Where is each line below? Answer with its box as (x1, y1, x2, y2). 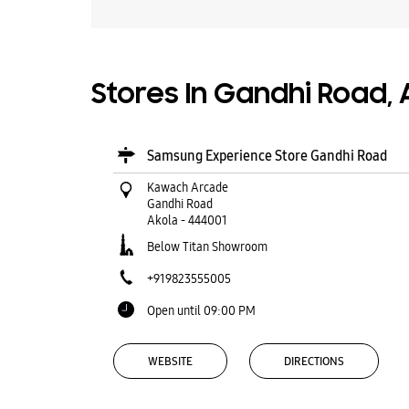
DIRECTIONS (283, 353, 344, 369)
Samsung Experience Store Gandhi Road (146, 147, 387, 164)
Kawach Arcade (146, 179, 228, 195)
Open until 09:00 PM (146, 302, 256, 319)
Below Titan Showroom (146, 238, 267, 255)
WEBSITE (147, 353, 193, 369)
